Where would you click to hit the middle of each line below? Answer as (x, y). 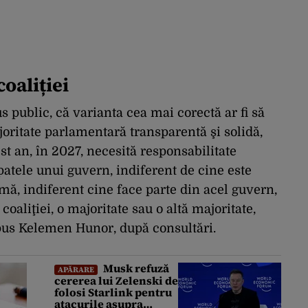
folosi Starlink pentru (113, 293)
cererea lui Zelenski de (116, 281)
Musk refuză (135, 268)
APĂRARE (76, 270)
